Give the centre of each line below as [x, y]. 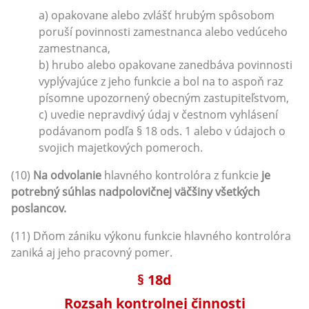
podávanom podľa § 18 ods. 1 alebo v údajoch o [162, 131]
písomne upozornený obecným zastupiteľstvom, [164, 98]
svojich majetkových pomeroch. [121, 147]
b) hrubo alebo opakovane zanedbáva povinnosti [166, 64]
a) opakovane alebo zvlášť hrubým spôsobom [157, 15]
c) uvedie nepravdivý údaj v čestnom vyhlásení [158, 114]
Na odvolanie [67, 175]
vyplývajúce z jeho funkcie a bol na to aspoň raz [161, 81]
